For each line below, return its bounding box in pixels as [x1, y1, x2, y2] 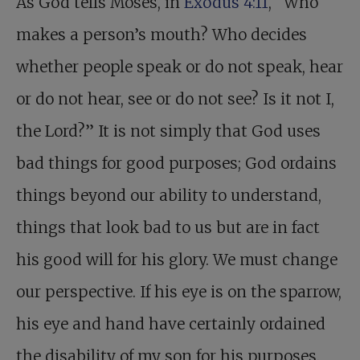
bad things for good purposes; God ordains [16, 153, 337, 173]
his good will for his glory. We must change [16, 250, 337, 269]
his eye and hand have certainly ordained [16, 314, 325, 333]
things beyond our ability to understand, [16, 186, 321, 205]
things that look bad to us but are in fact [16, 218, 320, 237]
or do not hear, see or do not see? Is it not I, [16, 89, 334, 108]
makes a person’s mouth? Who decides [16, 25, 307, 44]
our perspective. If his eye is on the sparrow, [16, 282, 342, 301]
